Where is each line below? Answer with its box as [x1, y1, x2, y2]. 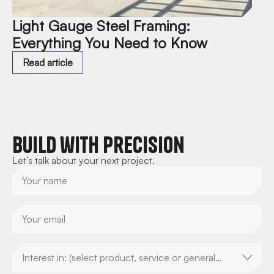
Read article [23, 56, 73, 68]
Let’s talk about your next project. [12, 154, 155, 166]
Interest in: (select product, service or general [22, 251, 215, 264]
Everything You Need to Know [12, 33, 207, 52]
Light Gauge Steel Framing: [12, 16, 190, 35]
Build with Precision [12, 130, 185, 158]
